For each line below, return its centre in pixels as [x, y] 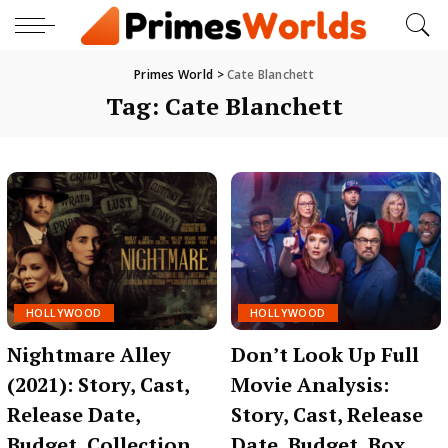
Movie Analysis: [310, 384]
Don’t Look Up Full [325, 354]
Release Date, [74, 414]
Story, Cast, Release [327, 414]
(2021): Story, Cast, [98, 384]
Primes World [173, 74]
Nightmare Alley [89, 354]
